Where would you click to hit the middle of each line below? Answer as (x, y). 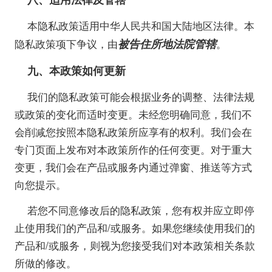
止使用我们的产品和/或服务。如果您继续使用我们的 (134, 228)
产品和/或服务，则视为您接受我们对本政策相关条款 (134, 246)
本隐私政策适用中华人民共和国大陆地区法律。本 (141, 26)
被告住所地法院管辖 (167, 44)
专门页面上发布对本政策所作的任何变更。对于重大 (133, 150)
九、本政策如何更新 (77, 71)
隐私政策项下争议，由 (66, 44)
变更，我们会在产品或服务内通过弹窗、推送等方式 (133, 167)
